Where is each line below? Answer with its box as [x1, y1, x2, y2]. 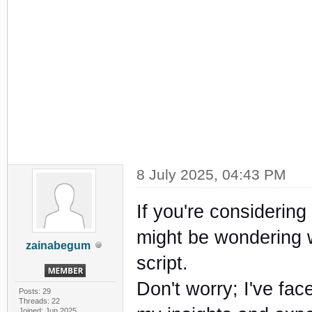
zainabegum [25, 239, 91, 251]
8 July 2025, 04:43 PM [136, 166, 286, 182]
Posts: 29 [18, 286, 51, 295]
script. [136, 252, 188, 274]
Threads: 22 [18, 296, 60, 305]
